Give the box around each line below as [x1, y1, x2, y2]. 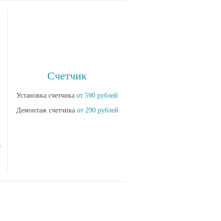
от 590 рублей [76, 92, 118, 99]
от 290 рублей [76, 107, 118, 114]
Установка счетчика [16, 92, 76, 99]
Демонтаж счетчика [16, 107, 77, 114]
